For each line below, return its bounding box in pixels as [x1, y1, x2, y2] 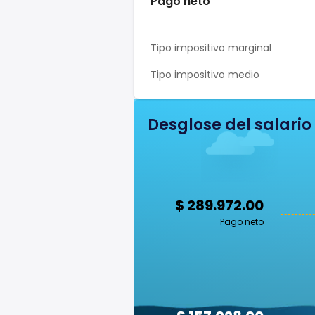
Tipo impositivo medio [150, 67, 259, 82]
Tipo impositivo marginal [150, 41, 271, 55]
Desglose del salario [148, 114, 311, 136]
